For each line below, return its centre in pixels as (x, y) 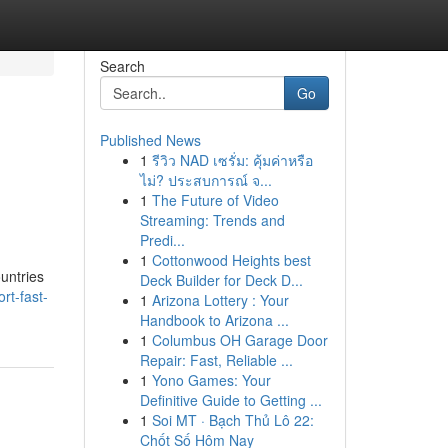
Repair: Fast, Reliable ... (216, 360)
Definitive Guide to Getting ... (230, 400)
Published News (150, 140)
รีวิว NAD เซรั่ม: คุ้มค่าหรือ (232, 160)
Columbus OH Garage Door (239, 340)
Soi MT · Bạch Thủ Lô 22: (232, 420)
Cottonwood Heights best (231, 260)
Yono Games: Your (211, 380)
